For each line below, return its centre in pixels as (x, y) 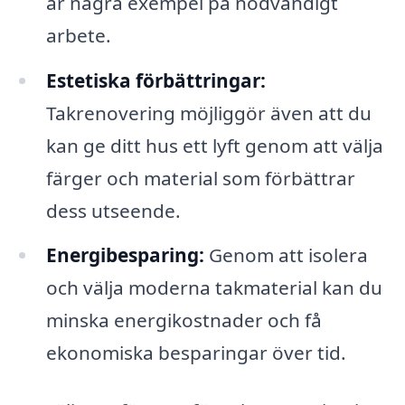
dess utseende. (113, 210)
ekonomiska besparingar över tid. (196, 353)
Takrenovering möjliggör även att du (208, 113)
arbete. (78, 35)
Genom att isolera (286, 255)
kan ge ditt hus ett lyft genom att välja (214, 145)
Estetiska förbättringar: (155, 80)
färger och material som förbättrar (200, 178)
